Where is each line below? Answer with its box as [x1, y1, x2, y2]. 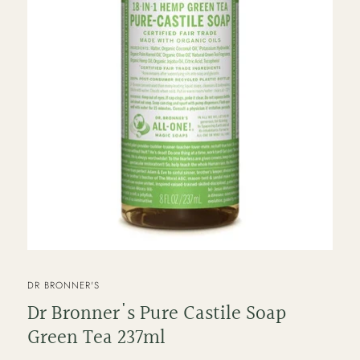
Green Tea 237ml [27, 322, 166, 354]
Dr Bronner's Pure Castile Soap [27, 298, 287, 330]
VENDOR [27, 272, 68, 287]
